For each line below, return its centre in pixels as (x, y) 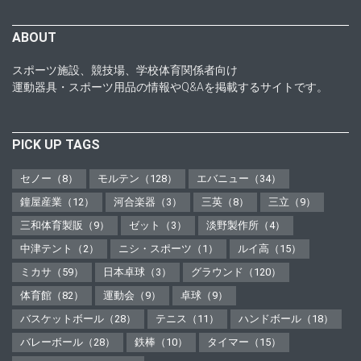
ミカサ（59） (52, 272)
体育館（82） (52, 296)
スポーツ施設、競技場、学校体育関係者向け (125, 71)
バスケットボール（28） (78, 319)
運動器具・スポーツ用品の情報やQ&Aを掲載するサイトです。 (170, 87)
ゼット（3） (158, 226)
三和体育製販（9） (65, 226)
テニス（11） (187, 319)
